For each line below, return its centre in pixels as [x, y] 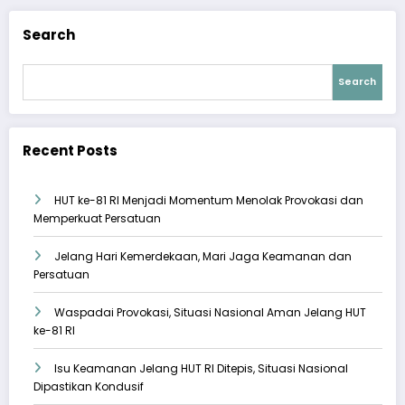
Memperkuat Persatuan [97, 219]
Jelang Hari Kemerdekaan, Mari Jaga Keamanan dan [203, 257]
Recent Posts [70, 150]
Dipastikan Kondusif [89, 387]
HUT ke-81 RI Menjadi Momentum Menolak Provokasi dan [209, 201]
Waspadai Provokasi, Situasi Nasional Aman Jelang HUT [210, 313]
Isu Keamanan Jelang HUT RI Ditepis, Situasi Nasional [201, 369]
